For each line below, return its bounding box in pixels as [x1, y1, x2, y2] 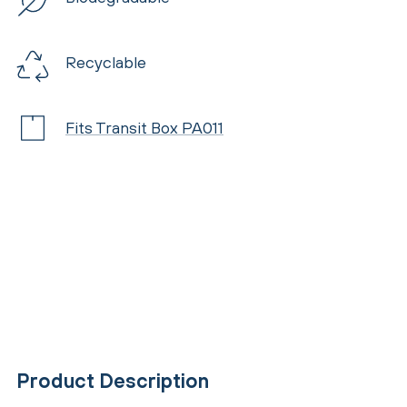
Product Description [16, 368, 209, 392]
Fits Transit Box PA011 [65, 117, 223, 137]
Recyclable [65, 52, 146, 72]
